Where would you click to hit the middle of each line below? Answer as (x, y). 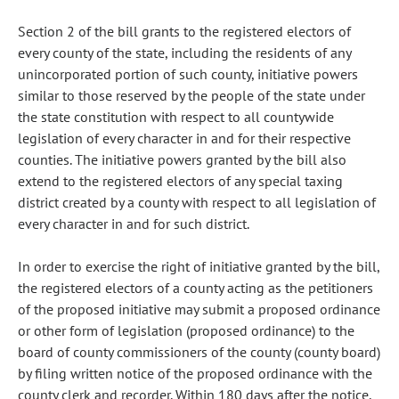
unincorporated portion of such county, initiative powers (188, 74)
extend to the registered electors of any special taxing (180, 181)
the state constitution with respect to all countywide (176, 117)
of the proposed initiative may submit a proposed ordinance (199, 309)
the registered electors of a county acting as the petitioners (195, 288)
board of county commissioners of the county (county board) (199, 352)
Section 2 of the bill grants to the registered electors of (184, 31)
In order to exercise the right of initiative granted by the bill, (199, 266)
